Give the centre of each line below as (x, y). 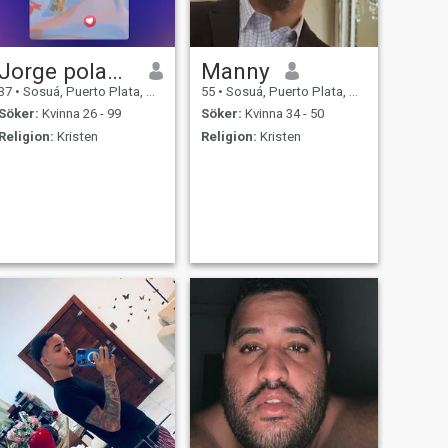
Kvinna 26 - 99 (79, 114)
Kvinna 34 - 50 (282, 114)
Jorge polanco (114, 70)
